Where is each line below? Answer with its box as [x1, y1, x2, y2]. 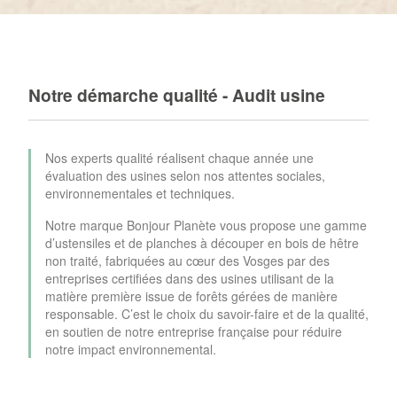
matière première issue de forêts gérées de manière [45, 287, 338, 306]
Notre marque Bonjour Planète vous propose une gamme [45, 216, 367, 235]
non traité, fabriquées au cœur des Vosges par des [45, 252, 330, 270]
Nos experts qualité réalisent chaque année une [45, 149, 314, 167]
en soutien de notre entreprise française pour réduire [45, 323, 342, 341]
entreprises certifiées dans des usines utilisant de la [45, 269, 334, 288]
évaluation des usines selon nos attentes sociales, [45, 167, 325, 185]
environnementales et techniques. [45, 184, 235, 203]
